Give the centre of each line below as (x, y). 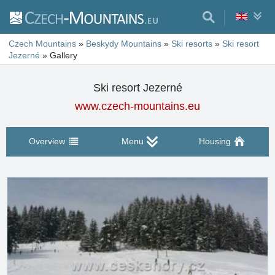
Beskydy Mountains (124, 44)
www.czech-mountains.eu (137, 106)
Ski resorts (192, 44)
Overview (47, 141)
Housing (215, 141)
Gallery (64, 55)
